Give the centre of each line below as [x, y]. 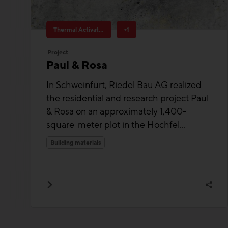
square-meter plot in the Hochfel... [116, 124]
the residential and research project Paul [127, 98]
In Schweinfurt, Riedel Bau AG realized [124, 85]
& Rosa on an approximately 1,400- [116, 111]
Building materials [76, 142]
